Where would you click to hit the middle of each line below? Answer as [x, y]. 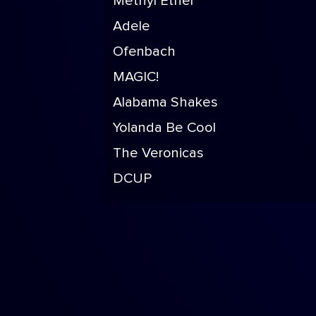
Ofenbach [144, 51]
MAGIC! [136, 77]
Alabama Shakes [165, 102]
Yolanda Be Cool [164, 128]
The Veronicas [158, 153]
